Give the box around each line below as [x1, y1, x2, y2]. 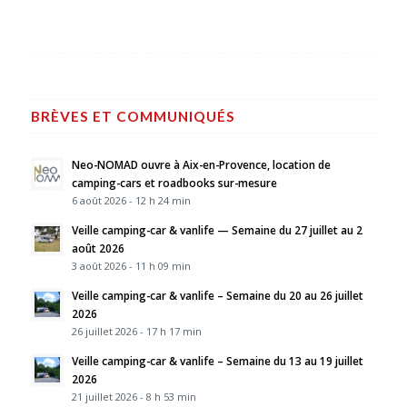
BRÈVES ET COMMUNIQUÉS [30, 107, 235, 124]
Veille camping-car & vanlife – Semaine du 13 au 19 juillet [71, 352, 363, 368]
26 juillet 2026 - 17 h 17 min [71, 323, 202, 338]
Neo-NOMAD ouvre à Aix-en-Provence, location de [71, 156, 331, 172]
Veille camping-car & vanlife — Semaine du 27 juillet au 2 [71, 222, 362, 237]
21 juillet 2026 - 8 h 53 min [71, 389, 196, 403]
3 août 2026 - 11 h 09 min [71, 258, 191, 273]
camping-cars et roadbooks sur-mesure [71, 174, 277, 190]
